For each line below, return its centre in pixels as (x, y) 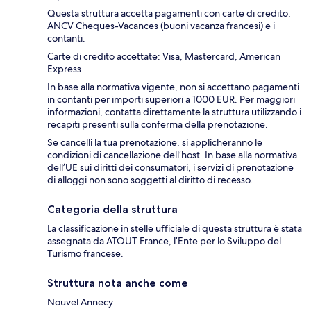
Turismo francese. (85, 254)
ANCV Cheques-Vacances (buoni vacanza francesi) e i (161, 26)
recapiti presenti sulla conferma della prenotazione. (158, 125)
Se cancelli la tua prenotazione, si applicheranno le (155, 143)
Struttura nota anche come (118, 283)
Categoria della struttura (112, 210)
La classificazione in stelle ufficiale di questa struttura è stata (175, 229)
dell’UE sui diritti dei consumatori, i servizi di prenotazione (170, 168)
